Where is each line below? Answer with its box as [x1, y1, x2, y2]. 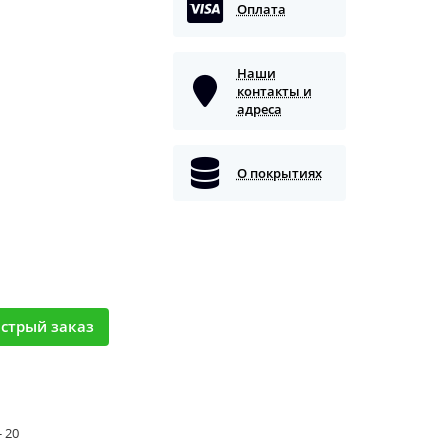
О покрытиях [236, 163, 322, 182]
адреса [236, 99, 282, 118]
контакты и [236, 81, 312, 100]
